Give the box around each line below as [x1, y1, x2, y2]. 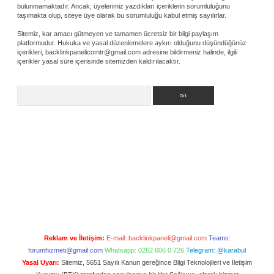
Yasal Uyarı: [22, 259, 59, 266]
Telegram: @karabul [186, 246, 246, 254]
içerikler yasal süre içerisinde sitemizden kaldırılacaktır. [17, 57, 180, 65]
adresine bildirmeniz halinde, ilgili [141, 48, 237, 56]
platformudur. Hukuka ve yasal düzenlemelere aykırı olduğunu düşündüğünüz [17, 39, 246, 46]
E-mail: [106, 234, 128, 242]
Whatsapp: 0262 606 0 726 [105, 246, 184, 254]
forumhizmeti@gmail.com [28, 246, 103, 254]
